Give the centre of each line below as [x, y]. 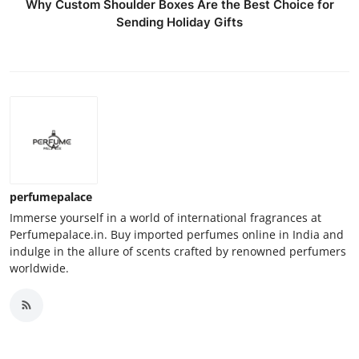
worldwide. [39, 268]
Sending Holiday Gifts [179, 22]
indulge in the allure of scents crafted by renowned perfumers [178, 251]
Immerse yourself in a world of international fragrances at [165, 217]
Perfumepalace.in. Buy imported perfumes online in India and [177, 234]
